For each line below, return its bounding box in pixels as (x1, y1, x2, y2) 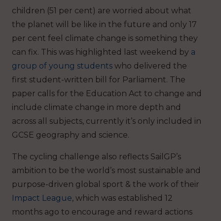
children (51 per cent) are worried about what (12, 5, 191, 15)
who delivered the (114, 61, 187, 71)
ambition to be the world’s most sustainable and (12, 165, 201, 175)
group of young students (12, 61, 114, 71)
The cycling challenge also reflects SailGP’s (12, 151, 181, 161)
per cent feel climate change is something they (12, 33, 198, 43)
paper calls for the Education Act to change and (12, 88, 202, 98)
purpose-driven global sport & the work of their (12, 179, 199, 189)
